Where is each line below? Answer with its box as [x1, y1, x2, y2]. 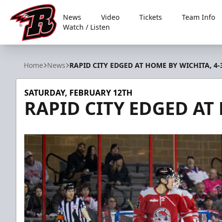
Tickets [139, 12, 163, 22]
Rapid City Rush [9, 41, 67, 52]
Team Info [182, 12, 216, 22]
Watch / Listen [63, 22, 111, 32]
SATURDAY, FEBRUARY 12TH [24, 87, 132, 98]
